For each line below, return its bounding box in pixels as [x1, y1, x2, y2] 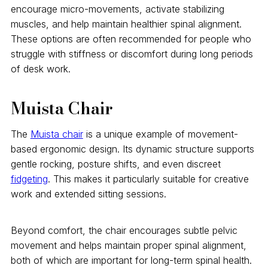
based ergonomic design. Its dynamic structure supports [10, 142, 254, 155]
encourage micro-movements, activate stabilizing [10, 2, 224, 15]
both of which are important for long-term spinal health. [10, 254, 252, 267]
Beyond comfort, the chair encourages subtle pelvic [10, 224, 237, 237]
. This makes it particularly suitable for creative [47, 172, 249, 185]
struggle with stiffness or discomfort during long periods [10, 47, 253, 60]
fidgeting [10, 172, 48, 185]
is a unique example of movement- [83, 127, 238, 140]
